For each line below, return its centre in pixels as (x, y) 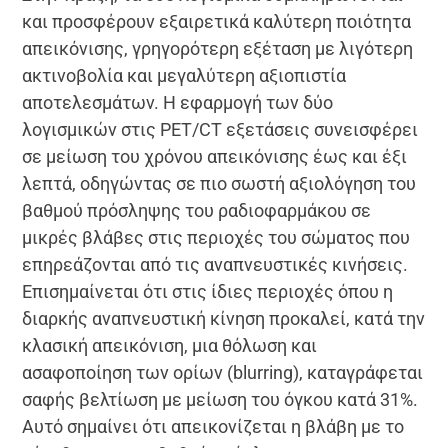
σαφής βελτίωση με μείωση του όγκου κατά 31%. (220, 399)
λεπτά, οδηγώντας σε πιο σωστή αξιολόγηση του (219, 183)
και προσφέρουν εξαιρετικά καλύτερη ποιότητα (217, 21)
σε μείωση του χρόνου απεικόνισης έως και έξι (215, 156)
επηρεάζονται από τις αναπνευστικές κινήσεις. (215, 264)
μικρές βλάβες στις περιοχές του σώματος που (216, 237)
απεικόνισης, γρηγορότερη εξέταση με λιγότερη (218, 48)
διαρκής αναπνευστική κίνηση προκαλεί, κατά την (224, 318)
